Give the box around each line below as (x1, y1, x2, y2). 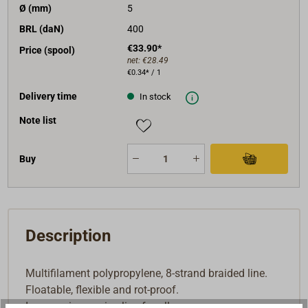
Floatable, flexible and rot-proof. (25, 283, 179, 296)
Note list (19, 114, 57, 126)
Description (25, 225, 111, 245)
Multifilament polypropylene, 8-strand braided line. (25, 266, 268, 280)
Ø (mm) (19, 3, 52, 14)
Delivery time (19, 90, 78, 102)
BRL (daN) (19, 23, 65, 35)
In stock (137, 91, 171, 102)
